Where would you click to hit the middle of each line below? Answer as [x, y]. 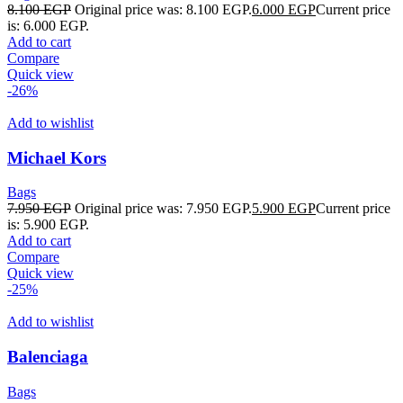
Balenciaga [48, 357]
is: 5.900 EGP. [48, 225]
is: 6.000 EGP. [48, 25]
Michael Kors [57, 157]
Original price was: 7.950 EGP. [163, 209]
